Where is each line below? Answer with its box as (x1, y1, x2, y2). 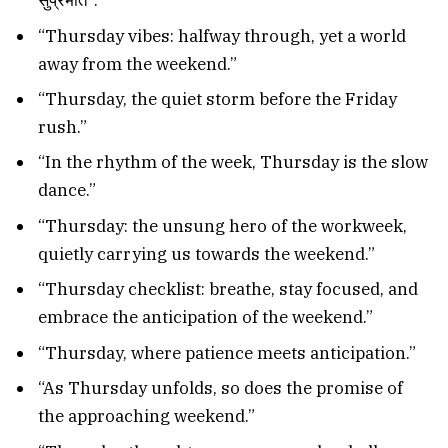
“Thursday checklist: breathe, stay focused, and (38, 278, 418, 301)
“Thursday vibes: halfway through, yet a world (38, 24, 406, 47)
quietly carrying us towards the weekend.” (38, 242, 375, 265)
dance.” (38, 179, 96, 202)
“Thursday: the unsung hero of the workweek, (38, 214, 407, 237)
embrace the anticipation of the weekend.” (38, 306, 373, 329)
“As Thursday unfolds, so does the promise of (38, 377, 403, 400)
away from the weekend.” (38, 52, 237, 75)
